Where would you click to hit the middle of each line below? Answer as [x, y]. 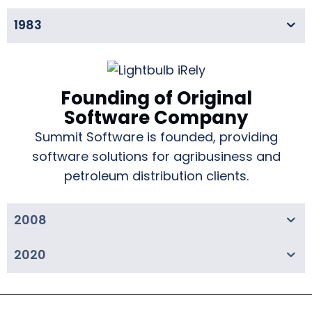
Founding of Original [156, 98]
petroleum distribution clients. [156, 175]
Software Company [156, 117]
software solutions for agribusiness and [156, 156]
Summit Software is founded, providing [156, 136]
